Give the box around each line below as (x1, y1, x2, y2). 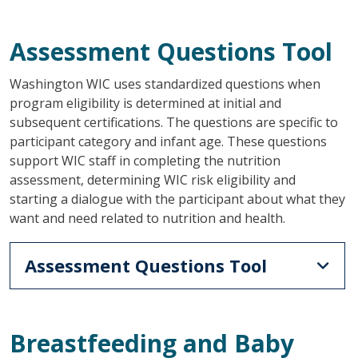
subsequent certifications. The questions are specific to (9, 113, 338, 131)
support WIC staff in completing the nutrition (9, 151, 280, 169)
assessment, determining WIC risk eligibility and (9, 170, 296, 189)
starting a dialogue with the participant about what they (9, 189, 345, 208)
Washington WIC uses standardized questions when (9, 74, 320, 93)
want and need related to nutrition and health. (9, 209, 285, 227)
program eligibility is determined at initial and (9, 93, 281, 112)
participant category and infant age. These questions (9, 132, 327, 150)
